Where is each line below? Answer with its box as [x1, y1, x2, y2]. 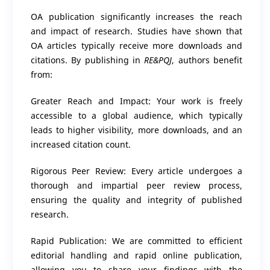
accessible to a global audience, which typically [30, 109, 243, 121]
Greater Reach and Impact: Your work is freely [30, 95, 243, 107]
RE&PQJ [144, 54, 172, 66]
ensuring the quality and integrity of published [30, 193, 243, 206]
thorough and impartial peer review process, [30, 179, 243, 191]
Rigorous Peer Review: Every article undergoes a [30, 165, 243, 177]
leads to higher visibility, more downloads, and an [30, 124, 243, 136]
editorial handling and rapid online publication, [30, 249, 243, 261]
